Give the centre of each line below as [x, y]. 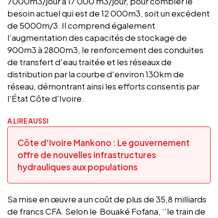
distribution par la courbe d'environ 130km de [96, 74]
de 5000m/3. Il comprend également [81, 25]
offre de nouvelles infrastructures [87, 154]
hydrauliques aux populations [78, 167]
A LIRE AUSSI [28, 121]
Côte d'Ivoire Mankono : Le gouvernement [104, 142]
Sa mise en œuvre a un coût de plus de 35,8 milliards [107, 199]
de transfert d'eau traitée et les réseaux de [90, 62]
